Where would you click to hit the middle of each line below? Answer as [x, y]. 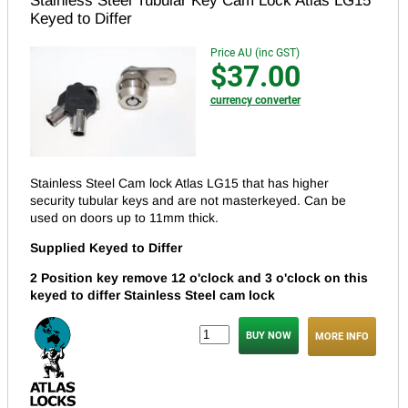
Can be [325, 201]
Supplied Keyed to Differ [106, 248]
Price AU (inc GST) [255, 52]
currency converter [255, 100]
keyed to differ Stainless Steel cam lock [153, 296]
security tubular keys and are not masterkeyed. [167, 201]
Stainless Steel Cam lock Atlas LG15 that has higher [179, 184]
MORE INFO [342, 337]
